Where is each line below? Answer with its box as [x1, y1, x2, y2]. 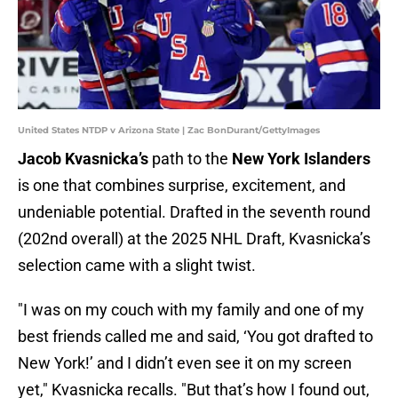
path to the [148, 149, 232, 169]
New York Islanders [232, 149, 370, 169]
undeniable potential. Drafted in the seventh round [18, 203, 370, 222]
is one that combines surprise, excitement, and [18, 176, 346, 195]
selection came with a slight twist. [18, 256, 256, 275]
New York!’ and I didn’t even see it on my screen [18, 354, 352, 373]
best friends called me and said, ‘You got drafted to [18, 327, 373, 346]
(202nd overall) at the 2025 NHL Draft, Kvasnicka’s [18, 229, 370, 249]
